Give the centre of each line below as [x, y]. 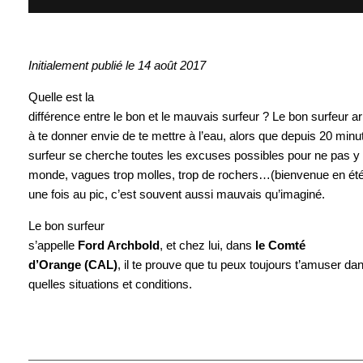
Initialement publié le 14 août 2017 [117, 65]
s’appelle [53, 245]
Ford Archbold [119, 245]
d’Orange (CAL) [73, 264]
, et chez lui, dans [207, 245]
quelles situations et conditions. [110, 284]
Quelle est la [61, 96]
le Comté [280, 245]
